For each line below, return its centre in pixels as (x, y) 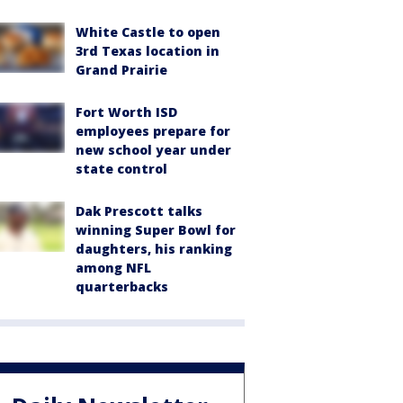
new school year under (153, 150)
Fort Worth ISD (126, 112)
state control (121, 169)
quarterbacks (122, 287)
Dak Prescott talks (139, 211)
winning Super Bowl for (156, 230)
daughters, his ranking (154, 249)
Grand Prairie (121, 70)
